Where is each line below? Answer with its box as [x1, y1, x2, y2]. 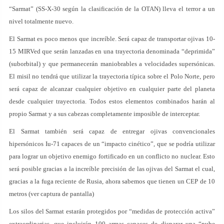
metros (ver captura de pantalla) [9, 190, 94, 197]
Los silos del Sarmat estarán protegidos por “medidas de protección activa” [9, 207, 215, 215]
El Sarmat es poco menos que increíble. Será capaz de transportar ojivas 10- [9, 35, 215, 42]
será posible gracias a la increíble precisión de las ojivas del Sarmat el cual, [9, 165, 215, 172]
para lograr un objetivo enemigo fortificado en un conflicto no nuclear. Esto [9, 152, 215, 160]
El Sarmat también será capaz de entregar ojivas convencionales [9, 127, 215, 135]
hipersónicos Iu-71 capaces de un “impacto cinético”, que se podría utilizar [9, 140, 215, 147]
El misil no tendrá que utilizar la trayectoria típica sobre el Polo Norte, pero [9, 72, 215, 80]
